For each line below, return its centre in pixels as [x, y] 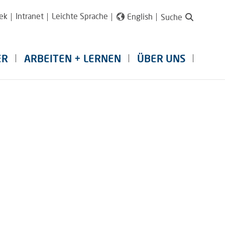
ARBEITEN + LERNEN [73, 59]
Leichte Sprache [80, 16]
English [140, 16]
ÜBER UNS [161, 59]
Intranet [29, 16]
